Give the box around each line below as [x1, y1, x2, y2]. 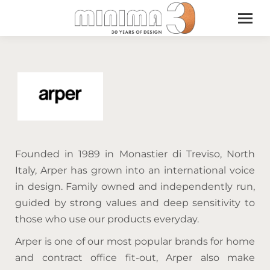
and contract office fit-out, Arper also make [15, 251, 255, 263]
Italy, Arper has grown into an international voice [15, 164, 255, 176]
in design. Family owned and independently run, [15, 180, 255, 192]
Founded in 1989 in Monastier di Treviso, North [15, 148, 255, 160]
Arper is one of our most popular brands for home [15, 235, 255, 247]
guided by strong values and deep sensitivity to [15, 196, 255, 209]
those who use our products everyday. [15, 213, 199, 225]
